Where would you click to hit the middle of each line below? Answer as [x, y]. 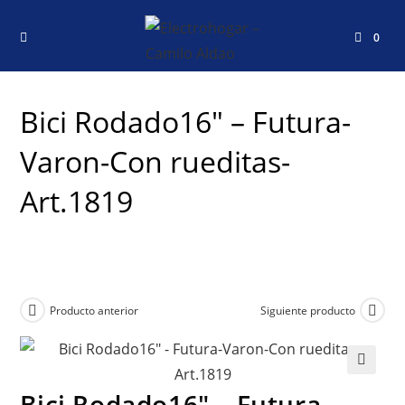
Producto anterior [94, 310]
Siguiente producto [307, 310]
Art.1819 [77, 201]
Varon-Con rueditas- [155, 161]
